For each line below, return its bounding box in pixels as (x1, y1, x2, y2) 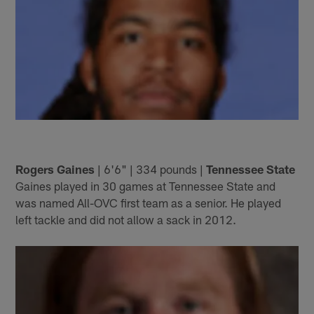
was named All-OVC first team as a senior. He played (15, 196, 282, 210)
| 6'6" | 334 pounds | (95, 162, 207, 177)
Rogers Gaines (15, 162, 95, 177)
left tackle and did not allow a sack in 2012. (15, 212, 237, 227)
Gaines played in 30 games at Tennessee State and (15, 179, 276, 193)
